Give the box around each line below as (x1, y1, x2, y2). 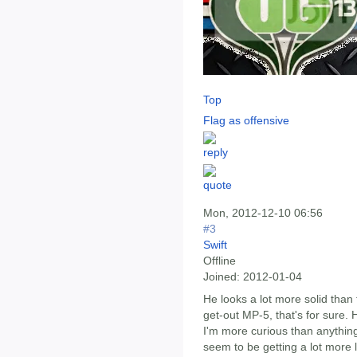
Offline (203, 254, 236, 268)
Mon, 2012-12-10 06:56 (203, 206, 323, 220)
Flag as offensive (203, 113, 289, 127)
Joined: (203, 270, 240, 284)
